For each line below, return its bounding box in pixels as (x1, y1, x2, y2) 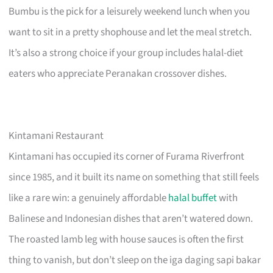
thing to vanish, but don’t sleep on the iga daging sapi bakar (9, 252, 261, 268)
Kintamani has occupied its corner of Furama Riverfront (9, 149, 245, 164)
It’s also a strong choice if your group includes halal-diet (9, 45, 244, 60)
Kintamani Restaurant (9, 128, 104, 143)
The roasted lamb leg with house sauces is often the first (9, 232, 244, 247)
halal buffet (168, 190, 218, 205)
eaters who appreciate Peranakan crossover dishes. (9, 66, 227, 81)
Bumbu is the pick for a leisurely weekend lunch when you (9, 4, 250, 19)
